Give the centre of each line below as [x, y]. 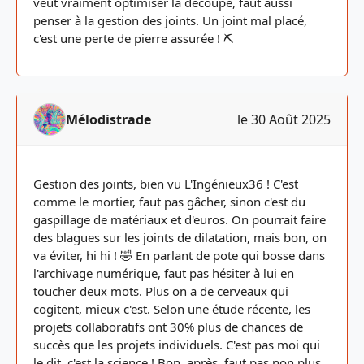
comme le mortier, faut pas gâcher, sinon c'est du [169, 201]
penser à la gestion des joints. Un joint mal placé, [170, 20]
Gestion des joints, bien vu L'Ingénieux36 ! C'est [166, 184]
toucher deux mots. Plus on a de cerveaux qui [161, 291]
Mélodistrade [108, 119]
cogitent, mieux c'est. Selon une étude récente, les [172, 309]
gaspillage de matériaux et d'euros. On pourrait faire [180, 219]
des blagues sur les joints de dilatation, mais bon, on [180, 237]
